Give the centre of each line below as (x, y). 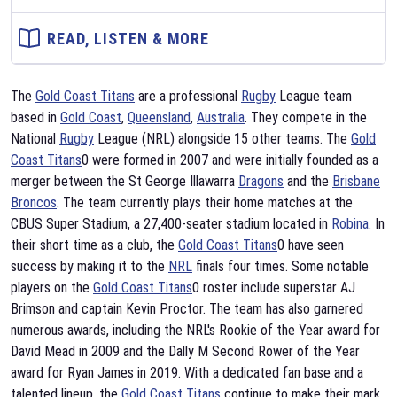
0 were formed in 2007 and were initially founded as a (230, 160)
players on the (52, 288)
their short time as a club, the (94, 245)
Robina (350, 224)
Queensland (159, 117)
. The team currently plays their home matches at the (205, 202)
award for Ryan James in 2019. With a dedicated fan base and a (187, 373)
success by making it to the (90, 266)
